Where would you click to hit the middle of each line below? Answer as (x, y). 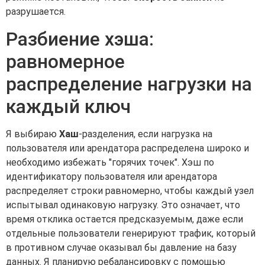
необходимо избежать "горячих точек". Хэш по (110, 162)
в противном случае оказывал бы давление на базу (121, 247)
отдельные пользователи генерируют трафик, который (131, 233)
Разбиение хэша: (80, 39)
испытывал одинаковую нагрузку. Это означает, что (123, 205)
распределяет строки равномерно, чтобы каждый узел (130, 190)
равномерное (65, 61)
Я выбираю (33, 134)
